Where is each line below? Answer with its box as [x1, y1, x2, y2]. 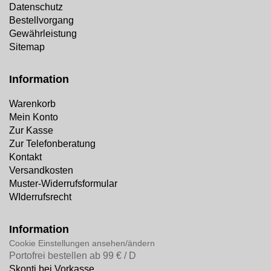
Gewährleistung [9, 28, 77, 39]
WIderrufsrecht [9, 192, 71, 202]
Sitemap [9, 42, 45, 52]
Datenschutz [9, 2, 63, 12]
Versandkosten [9, 165, 73, 175]
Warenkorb [9, 99, 56, 109]
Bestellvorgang [9, 15, 74, 25]
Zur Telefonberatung [9, 139, 96, 149]
